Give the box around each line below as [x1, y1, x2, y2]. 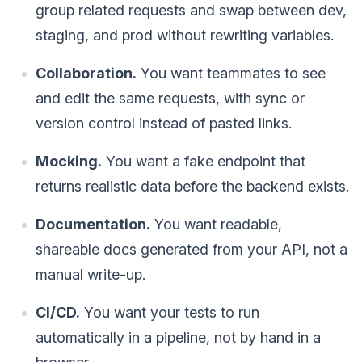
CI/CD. [36, 304, 80, 322]
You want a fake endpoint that [102, 153, 305, 170]
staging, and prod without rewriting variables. [36, 27, 334, 44]
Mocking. [36, 153, 102, 170]
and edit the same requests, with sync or [36, 90, 305, 107]
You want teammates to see [137, 65, 326, 82]
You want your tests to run [80, 304, 259, 322]
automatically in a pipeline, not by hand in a [36, 329, 321, 347]
